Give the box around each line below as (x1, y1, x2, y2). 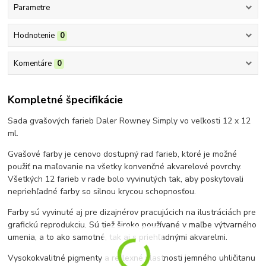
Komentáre (13, 58, 52, 69)
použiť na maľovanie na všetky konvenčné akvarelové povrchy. (8, 160, 242, 172)
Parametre (13, 2, 50, 13)
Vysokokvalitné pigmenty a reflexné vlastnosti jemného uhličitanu (8, 252, 256, 264)
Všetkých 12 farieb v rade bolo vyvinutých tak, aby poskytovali (8, 173, 244, 185)
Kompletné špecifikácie (8, 92, 123, 107)
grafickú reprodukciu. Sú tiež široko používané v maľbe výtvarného (8, 218, 257, 230)
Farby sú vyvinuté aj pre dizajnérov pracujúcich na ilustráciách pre (8, 206, 256, 218)
